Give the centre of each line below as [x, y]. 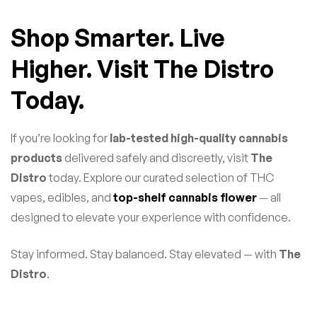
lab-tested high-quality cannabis [199, 138]
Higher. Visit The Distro [142, 69]
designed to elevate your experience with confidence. [151, 218]
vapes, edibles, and [62, 198]
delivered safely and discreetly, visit [156, 158]
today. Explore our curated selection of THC [160, 178]
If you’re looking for [60, 138]
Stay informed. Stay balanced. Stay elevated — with [145, 254]
